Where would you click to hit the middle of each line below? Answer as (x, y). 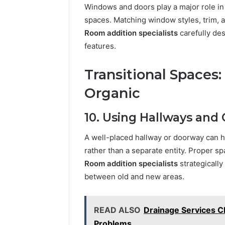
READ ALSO (117, 210)
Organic (112, 93)
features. (100, 46)
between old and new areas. (134, 177)
